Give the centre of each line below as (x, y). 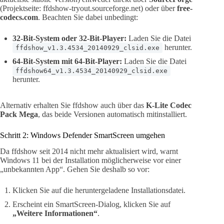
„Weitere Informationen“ (55, 213)
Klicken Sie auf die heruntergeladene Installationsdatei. (99, 190)
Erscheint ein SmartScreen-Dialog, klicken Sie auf (91, 204)
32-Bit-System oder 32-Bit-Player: (69, 38)
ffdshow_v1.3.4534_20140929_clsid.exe (87, 47)
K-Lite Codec (169, 105)
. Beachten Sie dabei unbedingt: (88, 17)
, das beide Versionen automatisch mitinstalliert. (112, 114)
